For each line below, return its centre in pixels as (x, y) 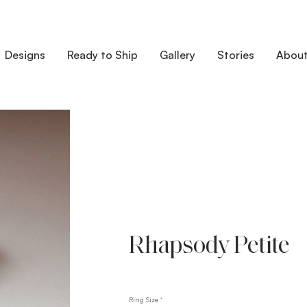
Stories (236, 54)
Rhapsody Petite (209, 245)
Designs (25, 54)
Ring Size (144, 299)
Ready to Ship (103, 54)
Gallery (178, 54)
